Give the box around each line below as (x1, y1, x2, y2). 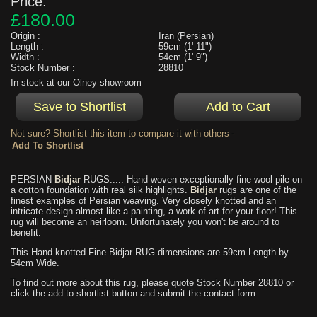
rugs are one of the (217, 185, 296, 196)
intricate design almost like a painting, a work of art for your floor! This (11, 206, 297, 217)
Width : (11, 51, 40, 62)
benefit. (11, 227, 41, 238)
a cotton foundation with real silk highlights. (11, 185, 190, 196)
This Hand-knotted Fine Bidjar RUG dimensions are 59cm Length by (11, 247, 289, 258)
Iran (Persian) (158, 30, 214, 41)
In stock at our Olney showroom (11, 77, 142, 88)
